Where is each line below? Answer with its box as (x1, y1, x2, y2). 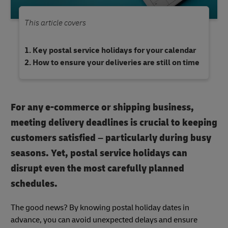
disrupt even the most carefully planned (11, 161, 184, 175)
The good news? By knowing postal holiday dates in (11, 202, 189, 213)
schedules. (11, 177, 58, 190)
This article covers (24, 17, 86, 28)
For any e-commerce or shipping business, (11, 100, 194, 113)
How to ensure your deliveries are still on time (33, 57, 199, 68)
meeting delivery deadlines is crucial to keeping (11, 116, 217, 129)
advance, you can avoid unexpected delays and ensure (11, 214, 197, 225)
